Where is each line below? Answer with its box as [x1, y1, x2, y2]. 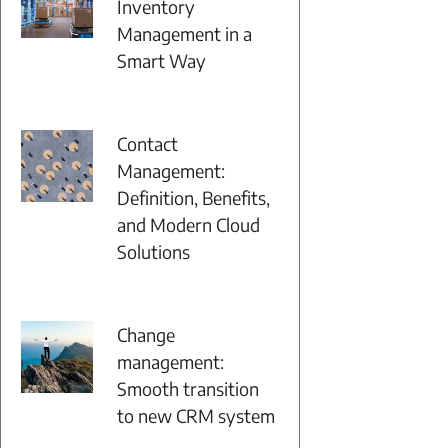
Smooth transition [117, 377, 259, 400]
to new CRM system [117, 404, 275, 427]
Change [117, 323, 175, 346]
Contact [117, 132, 178, 155]
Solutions [117, 240, 190, 263]
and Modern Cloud [117, 213, 260, 236]
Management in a [117, 22, 252, 45]
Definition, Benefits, [117, 186, 270, 209]
